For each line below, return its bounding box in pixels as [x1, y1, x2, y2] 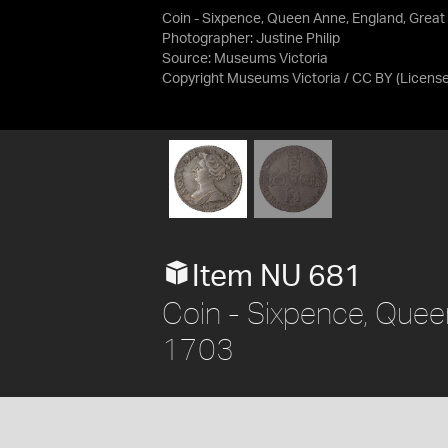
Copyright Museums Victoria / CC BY [162, 72, 393, 86]
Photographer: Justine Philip [162, 32, 340, 46]
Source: [162, 52, 214, 66]
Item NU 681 [192, 261, 362, 292]
